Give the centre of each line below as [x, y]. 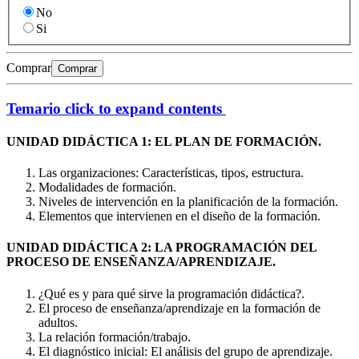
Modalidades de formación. [107, 188]
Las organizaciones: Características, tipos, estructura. [171, 173]
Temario [34, 108]
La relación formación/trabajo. [115, 337]
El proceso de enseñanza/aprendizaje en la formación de [179, 308]
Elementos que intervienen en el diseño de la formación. [179, 216]
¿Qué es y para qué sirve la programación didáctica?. [171, 293]
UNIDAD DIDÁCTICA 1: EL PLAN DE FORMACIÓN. [164, 141]
